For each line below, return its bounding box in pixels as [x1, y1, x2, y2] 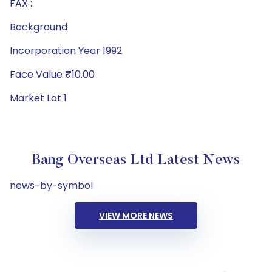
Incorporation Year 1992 [10, 44, 122, 58]
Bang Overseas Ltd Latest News [32, 153, 240, 168]
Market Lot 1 [10, 91, 67, 105]
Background [10, 20, 67, 34]
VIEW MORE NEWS [99, 209, 173, 222]
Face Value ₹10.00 [10, 67, 95, 81]
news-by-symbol [10, 178, 93, 192]
